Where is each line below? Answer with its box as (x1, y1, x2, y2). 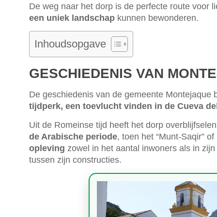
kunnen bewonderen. (115, 13, 199, 23)
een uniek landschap (29, 13, 115, 23)
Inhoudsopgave (34, 37, 106, 50)
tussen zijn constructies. (29, 155, 122, 165)
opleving (29, 143, 65, 153)
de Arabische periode (29, 131, 117, 141)
